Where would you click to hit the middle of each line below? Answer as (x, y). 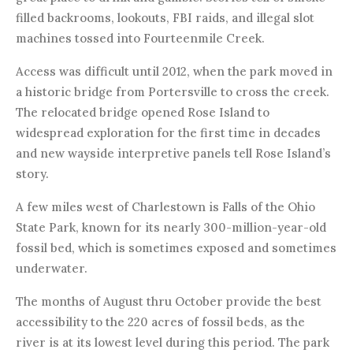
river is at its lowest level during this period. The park (173, 342)
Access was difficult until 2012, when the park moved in (174, 71)
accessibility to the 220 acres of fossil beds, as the (160, 321)
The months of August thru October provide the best (169, 301)
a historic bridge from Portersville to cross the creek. (173, 91)
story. (32, 173)
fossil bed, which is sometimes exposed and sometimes (176, 247)
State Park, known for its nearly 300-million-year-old (171, 227)
